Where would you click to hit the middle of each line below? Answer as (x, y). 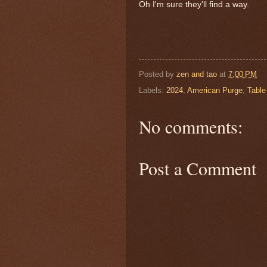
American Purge (215, 91)
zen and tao (197, 74)
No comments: (191, 127)
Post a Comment (198, 168)
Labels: (153, 91)
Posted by (158, 74)
